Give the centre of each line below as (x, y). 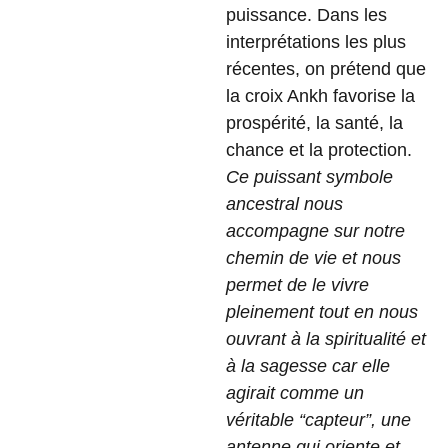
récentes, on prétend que (326, 69)
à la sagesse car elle (308, 366)
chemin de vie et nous (313, 258)
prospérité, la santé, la (314, 123)
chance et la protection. (319, 150)
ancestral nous (284, 204)
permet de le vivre (297, 285)
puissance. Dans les (306, 15)
